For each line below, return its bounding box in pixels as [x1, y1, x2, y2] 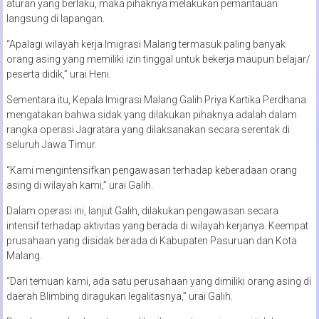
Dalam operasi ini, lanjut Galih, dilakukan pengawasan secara [6, 204, 278, 216]
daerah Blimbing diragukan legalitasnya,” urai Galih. [6, 290, 233, 302]
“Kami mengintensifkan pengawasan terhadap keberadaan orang [6, 164, 297, 176]
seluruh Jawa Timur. [6, 138, 97, 150]
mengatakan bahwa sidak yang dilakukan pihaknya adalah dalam [6, 108, 297, 120]
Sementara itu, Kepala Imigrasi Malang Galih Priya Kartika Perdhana [6, 93, 306, 105]
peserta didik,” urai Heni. [6, 68, 111, 80]
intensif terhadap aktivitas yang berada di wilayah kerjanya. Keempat [6, 219, 308, 231]
